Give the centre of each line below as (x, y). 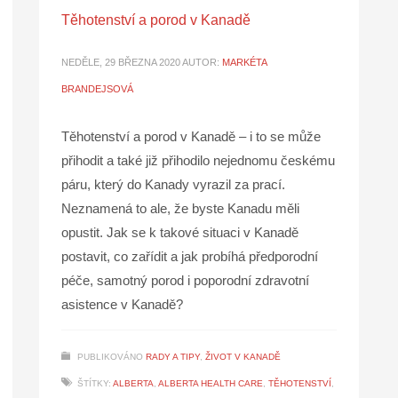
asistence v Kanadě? (122, 305)
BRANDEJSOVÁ (97, 89)
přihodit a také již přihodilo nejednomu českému (198, 161)
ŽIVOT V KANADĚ (243, 357)
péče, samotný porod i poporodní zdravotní (185, 281)
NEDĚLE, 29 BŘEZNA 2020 (121, 63)
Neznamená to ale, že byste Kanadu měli (180, 209)
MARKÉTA (244, 63)
